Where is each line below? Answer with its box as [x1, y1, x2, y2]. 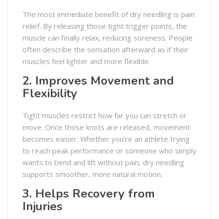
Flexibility [22, 85, 77, 101]
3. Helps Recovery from [22, 185, 155, 201]
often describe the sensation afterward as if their [22, 44, 189, 54]
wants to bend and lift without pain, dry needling [22, 157, 184, 167]
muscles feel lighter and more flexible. [22, 56, 150, 66]
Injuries [22, 198, 63, 214]
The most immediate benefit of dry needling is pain [22, 9, 195, 19]
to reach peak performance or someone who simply [22, 145, 197, 155]
